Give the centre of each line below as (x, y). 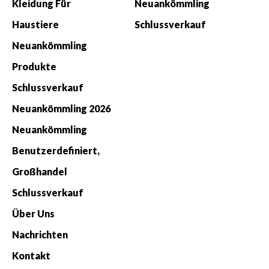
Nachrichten (40, 234)
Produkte (34, 66)
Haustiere (35, 24)
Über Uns (33, 213)
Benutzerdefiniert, (56, 150)
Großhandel (40, 171)
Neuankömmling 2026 (61, 108)
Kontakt (31, 255)
